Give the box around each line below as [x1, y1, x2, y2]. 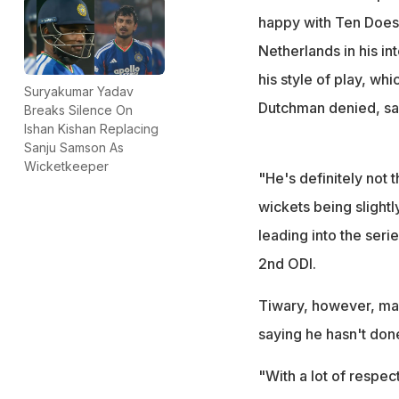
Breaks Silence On [24, 102, 133, 118]
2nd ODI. [257, 254, 316, 273]
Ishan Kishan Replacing [24, 120, 159, 136]
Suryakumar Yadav [24, 83, 134, 99]
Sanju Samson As [24, 139, 124, 155]
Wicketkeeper [24, 158, 109, 174]
